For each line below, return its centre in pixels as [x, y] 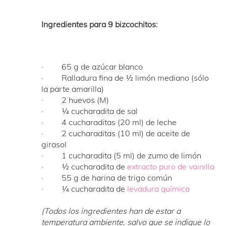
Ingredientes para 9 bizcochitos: [100, 24]
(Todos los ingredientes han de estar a [111, 211]
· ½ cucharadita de [84, 166]
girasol [54, 144]
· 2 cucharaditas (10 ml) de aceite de [116, 133]
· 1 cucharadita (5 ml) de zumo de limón [122, 155]
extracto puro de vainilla [171, 166]
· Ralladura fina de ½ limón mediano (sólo [125, 77]
